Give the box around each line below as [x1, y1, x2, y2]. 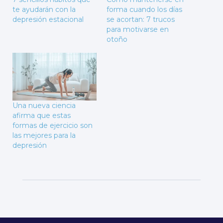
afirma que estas [12, 111, 71, 120]
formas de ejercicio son [12, 121, 93, 130]
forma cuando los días [107, 4, 182, 14]
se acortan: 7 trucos [107, 14, 175, 24]
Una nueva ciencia [12, 101, 76, 111]
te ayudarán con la [12, 4, 76, 14]
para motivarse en [107, 24, 169, 34]
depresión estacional [12, 14, 84, 24]
